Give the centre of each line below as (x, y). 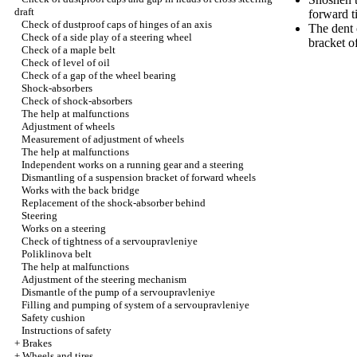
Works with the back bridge (80, 190)
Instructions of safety (67, 330)
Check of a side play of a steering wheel (107, 37)
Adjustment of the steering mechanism (104, 279)
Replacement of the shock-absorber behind (114, 203)
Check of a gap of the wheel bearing (99, 75)
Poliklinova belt (57, 254)
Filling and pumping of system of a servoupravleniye (135, 305)
